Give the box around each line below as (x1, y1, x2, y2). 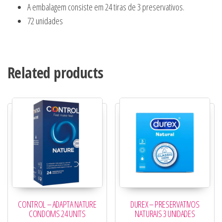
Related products (7, 62, 104, 83)
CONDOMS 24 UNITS (29, 208, 86, 220)
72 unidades (27, 14, 63, 27)
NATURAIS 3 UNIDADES (135, 208, 195, 220)
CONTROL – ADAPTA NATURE (18, 198, 97, 211)
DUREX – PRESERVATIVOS (130, 198, 200, 211)
